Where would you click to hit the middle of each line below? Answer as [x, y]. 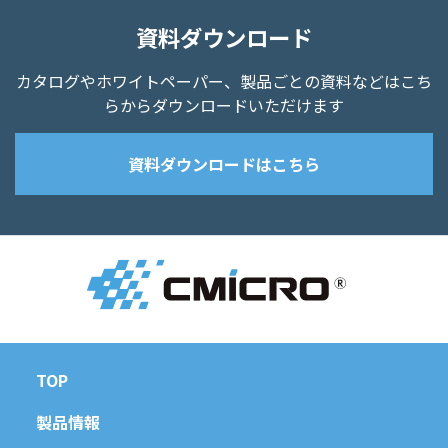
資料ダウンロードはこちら [224, 164]
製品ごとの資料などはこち [336, 81]
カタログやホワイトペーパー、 [128, 81]
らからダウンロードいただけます [224, 105]
